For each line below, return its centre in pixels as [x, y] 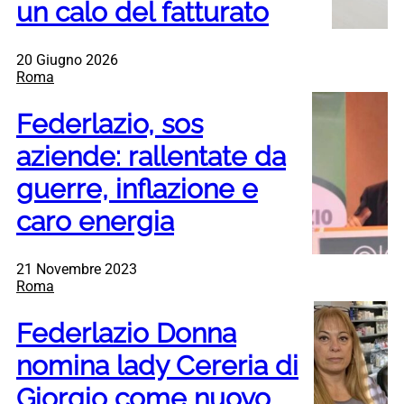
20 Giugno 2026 [67, 60]
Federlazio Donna [126, 333]
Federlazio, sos [110, 124]
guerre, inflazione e [137, 189]
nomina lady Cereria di [157, 365]
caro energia [95, 222]
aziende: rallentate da [151, 157]
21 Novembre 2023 [77, 269]
